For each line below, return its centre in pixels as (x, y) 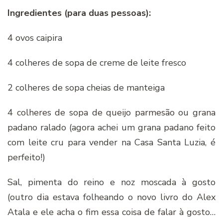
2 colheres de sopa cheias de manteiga (86, 88)
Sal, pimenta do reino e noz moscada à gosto (111, 182)
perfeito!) (26, 157)
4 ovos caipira (35, 38)
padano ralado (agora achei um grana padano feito (111, 127)
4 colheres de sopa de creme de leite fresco (97, 63)
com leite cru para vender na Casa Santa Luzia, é (111, 142)
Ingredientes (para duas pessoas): (79, 13)
